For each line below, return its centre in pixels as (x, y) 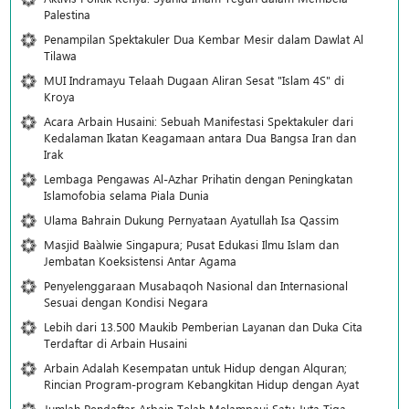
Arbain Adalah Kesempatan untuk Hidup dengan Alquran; (195, 367)
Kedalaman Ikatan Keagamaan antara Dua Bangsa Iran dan (200, 137)
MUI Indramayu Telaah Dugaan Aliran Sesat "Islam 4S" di (194, 79)
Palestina (67, 14)
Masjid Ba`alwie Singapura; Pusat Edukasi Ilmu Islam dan (191, 244)
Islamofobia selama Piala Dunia (126, 194)
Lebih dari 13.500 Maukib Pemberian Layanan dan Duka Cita (203, 326)
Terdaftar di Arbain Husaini (115, 342)
